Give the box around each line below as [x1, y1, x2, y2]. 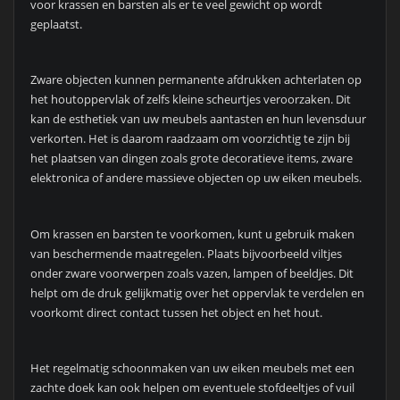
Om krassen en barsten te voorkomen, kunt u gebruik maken [29, 225, 354, 242]
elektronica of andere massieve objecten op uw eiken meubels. [29, 170, 362, 187]
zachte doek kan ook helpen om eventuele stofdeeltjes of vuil [29, 379, 354, 396]
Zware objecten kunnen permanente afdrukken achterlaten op [29, 71, 362, 88]
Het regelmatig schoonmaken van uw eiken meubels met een [29, 360, 354, 377]
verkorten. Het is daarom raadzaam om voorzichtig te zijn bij [29, 130, 350, 147]
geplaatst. [29, 15, 82, 32]
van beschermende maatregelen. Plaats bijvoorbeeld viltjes [29, 245, 342, 262]
